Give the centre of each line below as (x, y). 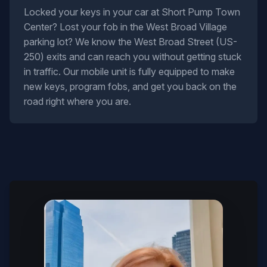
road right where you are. (77, 101)
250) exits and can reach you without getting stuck (133, 57)
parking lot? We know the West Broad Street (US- (131, 42)
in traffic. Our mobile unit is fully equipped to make (129, 72)
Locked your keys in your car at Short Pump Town (132, 12)
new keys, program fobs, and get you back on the (130, 86)
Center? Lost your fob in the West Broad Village (125, 27)
